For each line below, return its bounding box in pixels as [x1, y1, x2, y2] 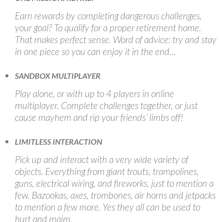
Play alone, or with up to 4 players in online [15, 87, 174, 99]
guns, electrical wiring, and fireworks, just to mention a [15, 177, 214, 189]
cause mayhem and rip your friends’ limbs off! [15, 111, 183, 123]
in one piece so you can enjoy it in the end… [15, 45, 176, 57]
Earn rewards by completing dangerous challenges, [15, 9, 202, 21]
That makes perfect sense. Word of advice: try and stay [15, 33, 217, 45]
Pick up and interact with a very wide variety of [15, 153, 188, 165]
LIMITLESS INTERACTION [15, 136, 102, 146]
